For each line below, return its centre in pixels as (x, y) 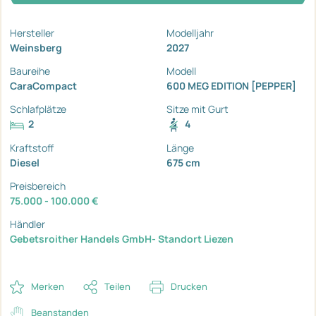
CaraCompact (43, 86)
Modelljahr (190, 33)
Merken (48, 287)
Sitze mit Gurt (197, 109)
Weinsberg (36, 48)
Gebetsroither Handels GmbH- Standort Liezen (122, 239)
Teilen (117, 287)
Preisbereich (38, 186)
